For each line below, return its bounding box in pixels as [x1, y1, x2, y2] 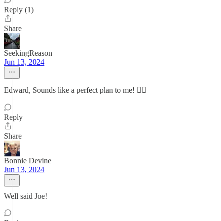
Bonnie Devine [4, 156, 51, 165]
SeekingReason [4, 49, 52, 57]
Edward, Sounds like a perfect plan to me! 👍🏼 [4, 86, 147, 94]
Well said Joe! [4, 192, 47, 200]
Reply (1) [4, 5, 34, 14]
